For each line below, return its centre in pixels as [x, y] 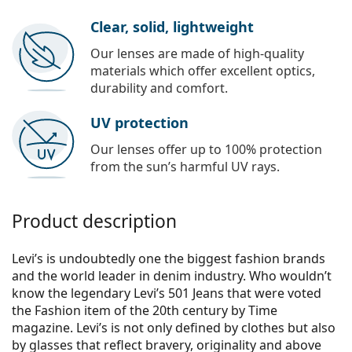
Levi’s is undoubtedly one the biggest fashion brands [169, 259]
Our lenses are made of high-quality [197, 54]
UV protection [139, 123]
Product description [94, 222]
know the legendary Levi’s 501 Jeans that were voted [167, 293]
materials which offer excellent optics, [203, 71]
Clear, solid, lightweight [172, 27]
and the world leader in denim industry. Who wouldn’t [172, 276]
